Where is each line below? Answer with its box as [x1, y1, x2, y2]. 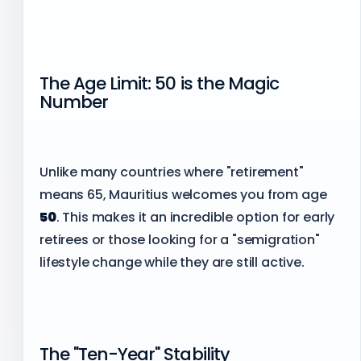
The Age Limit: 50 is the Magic [39, 71, 279, 97]
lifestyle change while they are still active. [39, 252, 305, 272]
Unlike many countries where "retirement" [39, 162, 304, 181]
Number [39, 89, 109, 115]
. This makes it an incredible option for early [56, 207, 335, 226]
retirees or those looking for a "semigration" [39, 230, 320, 249]
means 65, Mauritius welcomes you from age [39, 185, 327, 204]
